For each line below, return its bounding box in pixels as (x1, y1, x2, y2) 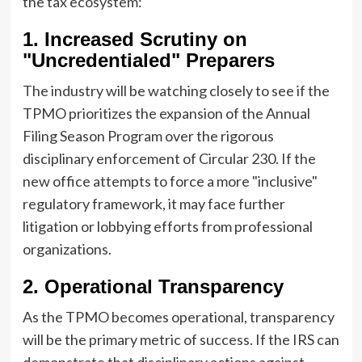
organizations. (22, 239, 112, 258)
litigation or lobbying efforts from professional (22, 217, 313, 235)
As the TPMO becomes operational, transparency (22, 307, 335, 326)
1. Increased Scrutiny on (22, 27, 247, 50)
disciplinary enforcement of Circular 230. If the (22, 149, 316, 167)
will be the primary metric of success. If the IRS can (22, 330, 339, 348)
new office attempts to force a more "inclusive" (22, 171, 318, 190)
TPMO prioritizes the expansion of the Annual (22, 103, 310, 122)
